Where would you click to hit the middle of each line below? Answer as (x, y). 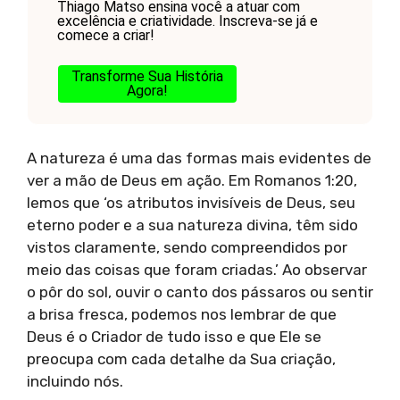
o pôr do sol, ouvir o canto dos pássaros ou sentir (200, 292)
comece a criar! (105, 35)
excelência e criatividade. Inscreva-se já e (187, 21)
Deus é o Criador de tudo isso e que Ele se (174, 337)
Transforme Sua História (147, 76)
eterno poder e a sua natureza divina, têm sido (192, 225)
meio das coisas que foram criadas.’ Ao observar (197, 270)
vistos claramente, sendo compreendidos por (187, 248)
